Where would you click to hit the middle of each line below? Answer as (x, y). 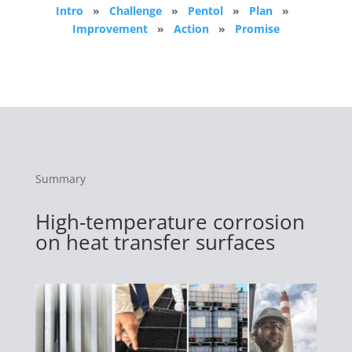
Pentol (206, 11)
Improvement (110, 29)
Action (191, 29)
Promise (257, 29)
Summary (60, 179)
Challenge (136, 11)
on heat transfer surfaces (155, 242)
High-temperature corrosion (170, 222)
